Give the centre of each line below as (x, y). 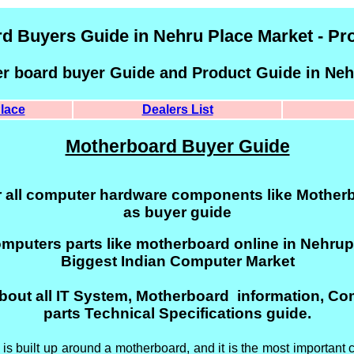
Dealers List (177, 109)
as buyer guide (177, 212)
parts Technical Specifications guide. (177, 313)
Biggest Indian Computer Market (177, 262)
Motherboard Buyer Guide (177, 146)
